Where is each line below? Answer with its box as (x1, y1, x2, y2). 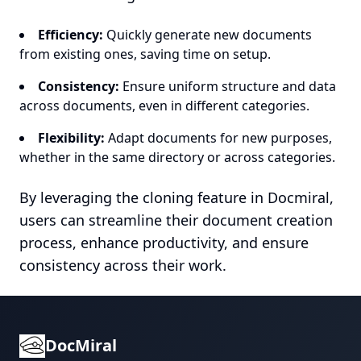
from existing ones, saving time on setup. (19, 45, 271, 63)
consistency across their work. (19, 255, 226, 275)
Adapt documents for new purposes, (105, 129, 332, 147)
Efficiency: (38, 26, 103, 44)
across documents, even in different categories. (19, 97, 309, 114)
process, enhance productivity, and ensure (19, 233, 309, 252)
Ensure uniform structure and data (119, 77, 336, 95)
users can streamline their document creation (19, 210, 333, 230)
